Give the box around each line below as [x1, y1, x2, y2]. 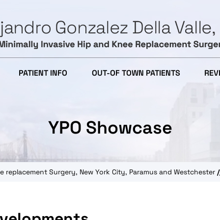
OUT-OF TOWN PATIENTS [91, 68, 180, 78]
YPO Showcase [48, 116, 172, 139]
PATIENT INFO [19, 68, 68, 78]
